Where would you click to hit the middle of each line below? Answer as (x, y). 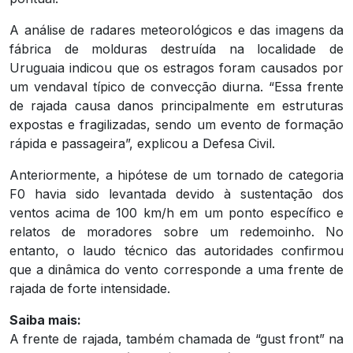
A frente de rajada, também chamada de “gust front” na (176, 338)
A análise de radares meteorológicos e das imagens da (176, 30)
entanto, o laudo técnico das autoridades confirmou (176, 250)
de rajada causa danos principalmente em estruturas (176, 105)
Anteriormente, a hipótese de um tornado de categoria (176, 175)
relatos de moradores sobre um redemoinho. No (176, 231)
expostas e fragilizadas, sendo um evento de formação (176, 124)
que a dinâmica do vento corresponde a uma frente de (176, 269)
